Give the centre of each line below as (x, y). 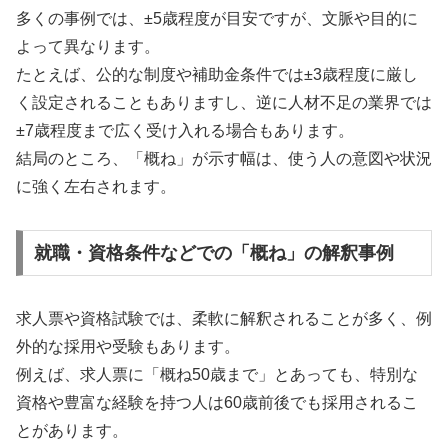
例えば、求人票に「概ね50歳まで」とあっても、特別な (217, 374)
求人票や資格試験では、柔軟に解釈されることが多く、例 (224, 318)
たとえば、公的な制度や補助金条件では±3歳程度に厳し (217, 75)
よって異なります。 (88, 47)
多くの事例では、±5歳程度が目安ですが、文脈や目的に (217, 19)
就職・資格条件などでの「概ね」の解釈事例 (213, 252)
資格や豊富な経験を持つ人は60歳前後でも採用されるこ (217, 402)
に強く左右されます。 (96, 187)
